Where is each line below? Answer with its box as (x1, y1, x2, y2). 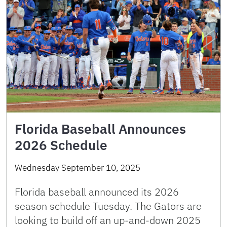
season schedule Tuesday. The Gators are (15, 199, 202, 213)
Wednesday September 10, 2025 (15, 162, 140, 173)
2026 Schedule (15, 136, 107, 154)
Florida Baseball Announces (15, 120, 186, 137)
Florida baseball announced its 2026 (15, 184, 179, 199)
